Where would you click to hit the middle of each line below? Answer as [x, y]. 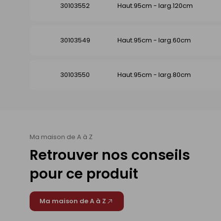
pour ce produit [84, 174]
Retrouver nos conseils [110, 155]
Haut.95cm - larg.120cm [155, 6]
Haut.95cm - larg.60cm [154, 40]
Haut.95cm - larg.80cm [154, 75]
